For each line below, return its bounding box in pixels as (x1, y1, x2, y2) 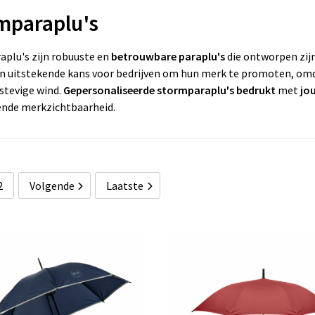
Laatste (106, 178, 143, 193)
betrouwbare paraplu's (110, 49, 225, 63)
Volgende (29, 178, 75, 193)
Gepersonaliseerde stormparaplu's (63, 82, 234, 97)
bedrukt (236, 82, 278, 97)
